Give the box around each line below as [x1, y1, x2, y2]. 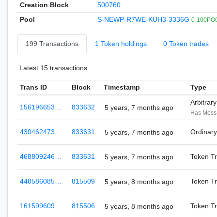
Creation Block [19, 1, 69, 9]
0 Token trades [163, 40, 209, 47]
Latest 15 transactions [19, 64, 87, 72]
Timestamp [103, 83, 140, 91]
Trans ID [19, 83, 47, 91]
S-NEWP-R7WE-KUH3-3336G [97, 15, 191, 23]
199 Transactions [26, 40, 78, 47]
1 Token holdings [95, 40, 147, 47]
